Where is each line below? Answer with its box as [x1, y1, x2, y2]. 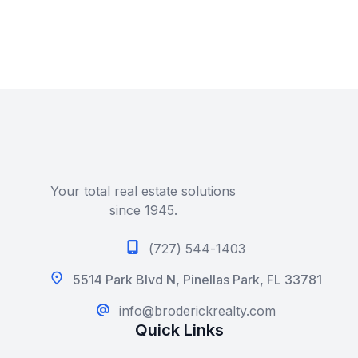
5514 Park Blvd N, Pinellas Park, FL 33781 [72, 272, 322, 288]
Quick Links [134, 320, 224, 340]
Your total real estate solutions [50, 183, 236, 199]
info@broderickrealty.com [118, 303, 276, 319]
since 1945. [109, 202, 177, 218]
